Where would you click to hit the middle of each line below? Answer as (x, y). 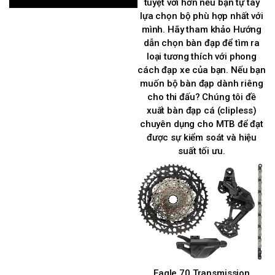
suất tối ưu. (202, 151)
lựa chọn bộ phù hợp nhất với (202, 16)
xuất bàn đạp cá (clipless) (202, 111)
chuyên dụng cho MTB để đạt (202, 124)
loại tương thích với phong (202, 57)
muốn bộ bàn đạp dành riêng (202, 84)
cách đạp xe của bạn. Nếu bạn (202, 70)
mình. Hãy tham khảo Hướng (202, 30)
